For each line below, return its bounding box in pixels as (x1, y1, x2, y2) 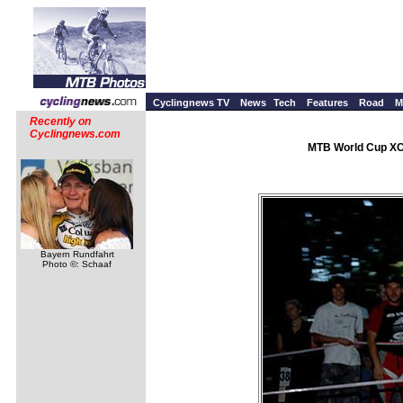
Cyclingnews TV (153, 97, 229, 108)
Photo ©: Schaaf (42, 259, 112, 269)
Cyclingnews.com (30, 128, 121, 140)
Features (307, 97, 348, 108)
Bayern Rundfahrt (40, 249, 114, 259)
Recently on (30, 115, 91, 128)
